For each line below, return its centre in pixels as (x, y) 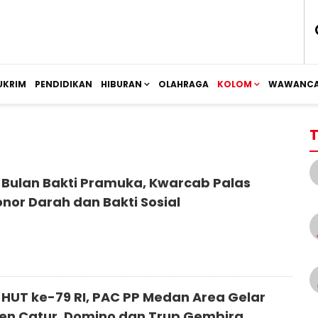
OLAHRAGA (183, 84)
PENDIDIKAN (64, 84)
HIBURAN (121, 84)
